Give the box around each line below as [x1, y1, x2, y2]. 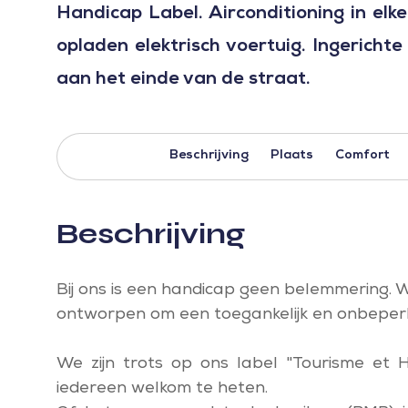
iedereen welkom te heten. [56, 381, 268, 397]
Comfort [334, 148, 390, 162]
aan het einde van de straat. [56, 71, 311, 89]
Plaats [270, 148, 313, 162]
